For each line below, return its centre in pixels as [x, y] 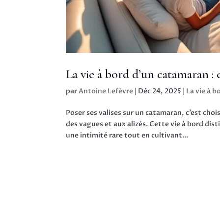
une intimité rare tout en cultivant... [127, 136]
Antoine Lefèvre [106, 91]
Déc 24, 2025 [160, 91]
